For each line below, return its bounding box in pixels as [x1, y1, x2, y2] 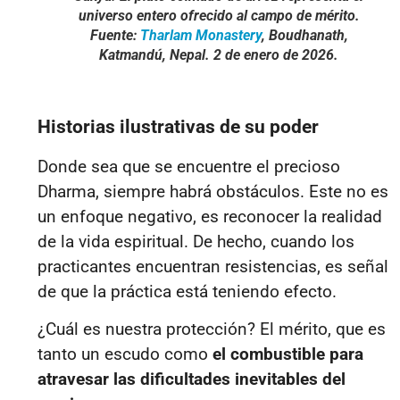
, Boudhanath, [261, 26, 348, 44]
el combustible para [212, 343, 363, 364]
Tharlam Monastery [139, 26, 262, 44]
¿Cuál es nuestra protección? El [37, 318, 279, 339]
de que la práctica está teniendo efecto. [37, 280, 337, 302]
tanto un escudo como [37, 343, 212, 364]
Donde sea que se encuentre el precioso [37, 155, 340, 177]
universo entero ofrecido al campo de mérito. [78, 6, 360, 24]
